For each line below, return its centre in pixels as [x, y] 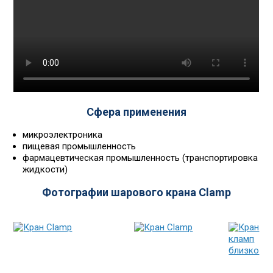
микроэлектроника [63, 134]
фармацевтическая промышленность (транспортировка [140, 158]
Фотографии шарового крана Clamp [136, 192]
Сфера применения [136, 112]
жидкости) [45, 169]
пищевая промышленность [80, 146]
